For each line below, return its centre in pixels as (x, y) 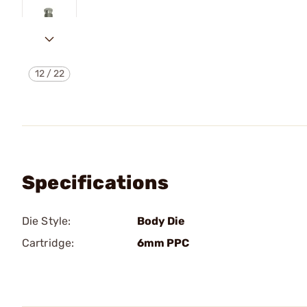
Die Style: (46, 221)
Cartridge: (48, 243)
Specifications (95, 183)
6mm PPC (163, 243)
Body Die (161, 221)
